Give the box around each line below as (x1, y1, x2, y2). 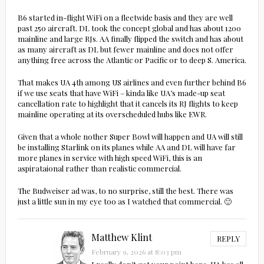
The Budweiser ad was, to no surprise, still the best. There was (17, 186, 233, 196)
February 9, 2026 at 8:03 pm (91, 247, 181, 257)
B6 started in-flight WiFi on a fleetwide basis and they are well (17, 12, 233, 23)
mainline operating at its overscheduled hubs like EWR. (17, 109, 207, 120)
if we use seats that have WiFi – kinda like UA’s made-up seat (17, 88, 225, 98)
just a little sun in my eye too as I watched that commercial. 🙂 (17, 196, 232, 207)
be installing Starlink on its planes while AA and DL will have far (17, 142, 236, 153)
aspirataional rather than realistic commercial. (17, 163, 181, 174)
